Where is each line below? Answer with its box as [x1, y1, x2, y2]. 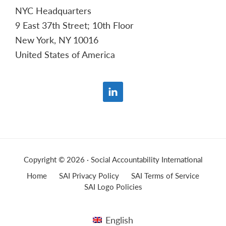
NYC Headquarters [15, 4, 91, 17]
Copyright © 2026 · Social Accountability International [23, 153, 203, 164]
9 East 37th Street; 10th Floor [15, 18, 134, 31]
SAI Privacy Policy [59, 169, 119, 181]
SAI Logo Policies [84, 181, 142, 192]
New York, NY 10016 [15, 33, 98, 46]
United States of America [15, 47, 115, 61]
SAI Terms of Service [131, 169, 199, 181]
